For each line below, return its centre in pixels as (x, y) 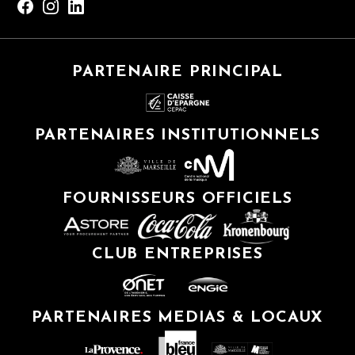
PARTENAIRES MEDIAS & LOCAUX (177, 318)
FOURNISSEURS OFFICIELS (177, 199)
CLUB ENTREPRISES (177, 255)
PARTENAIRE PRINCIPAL (177, 73)
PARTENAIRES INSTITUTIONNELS (177, 136)
